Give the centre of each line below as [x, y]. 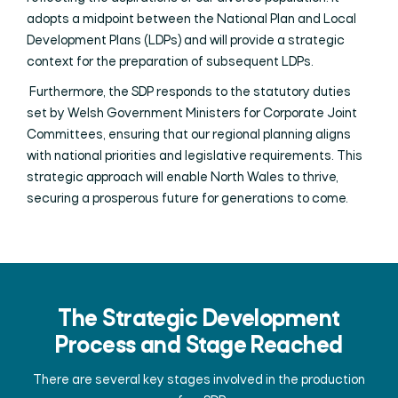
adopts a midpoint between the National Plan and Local [191, 20]
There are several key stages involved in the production [199, 380]
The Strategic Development [199, 320]
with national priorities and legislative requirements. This [195, 156]
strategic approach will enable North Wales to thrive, [183, 178]
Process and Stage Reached [199, 347]
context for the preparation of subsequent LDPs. [171, 62]
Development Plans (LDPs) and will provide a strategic [186, 41]
